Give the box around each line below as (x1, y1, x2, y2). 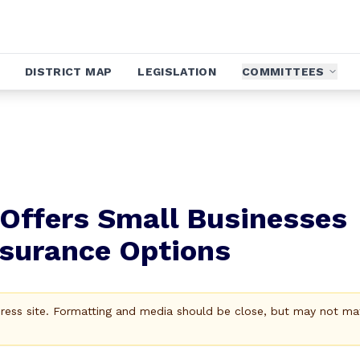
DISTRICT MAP (25, 65, 112, 78)
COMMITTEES (242, 65, 325, 78)
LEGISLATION (137, 65, 217, 78)
